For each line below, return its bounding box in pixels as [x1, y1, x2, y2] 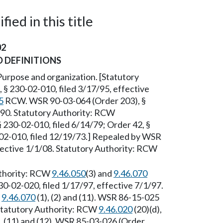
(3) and [86, 168, 113, 179]
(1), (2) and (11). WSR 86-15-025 [35, 192, 159, 203]
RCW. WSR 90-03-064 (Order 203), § [3, 95, 146, 106]
